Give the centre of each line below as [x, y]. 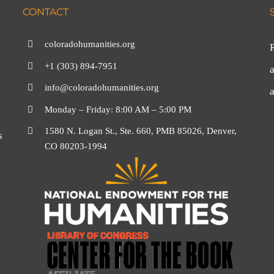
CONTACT [46, 12]
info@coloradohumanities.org [102, 87]
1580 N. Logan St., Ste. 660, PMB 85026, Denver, [141, 131]
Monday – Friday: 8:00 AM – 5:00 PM [118, 109]
